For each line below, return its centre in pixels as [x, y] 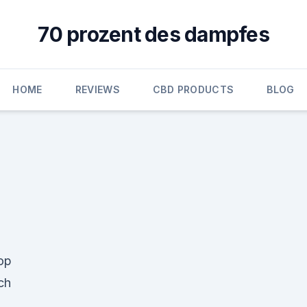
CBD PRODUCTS [194, 89]
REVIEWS [98, 89]
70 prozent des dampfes [153, 34]
